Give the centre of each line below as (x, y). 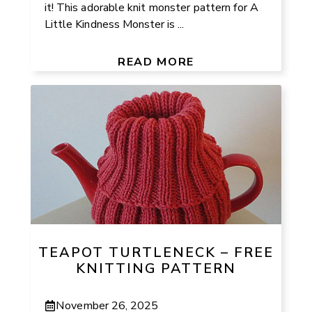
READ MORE (156, 62)
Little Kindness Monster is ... (115, 24)
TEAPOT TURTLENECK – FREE (156, 253)
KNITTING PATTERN (156, 269)
